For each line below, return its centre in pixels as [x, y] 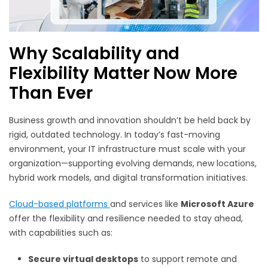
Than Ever [51, 93]
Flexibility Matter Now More [124, 74]
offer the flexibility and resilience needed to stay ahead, [126, 219]
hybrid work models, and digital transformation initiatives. [128, 178]
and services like [145, 204]
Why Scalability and [95, 54]
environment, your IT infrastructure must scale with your [127, 149]
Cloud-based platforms [60, 204]
